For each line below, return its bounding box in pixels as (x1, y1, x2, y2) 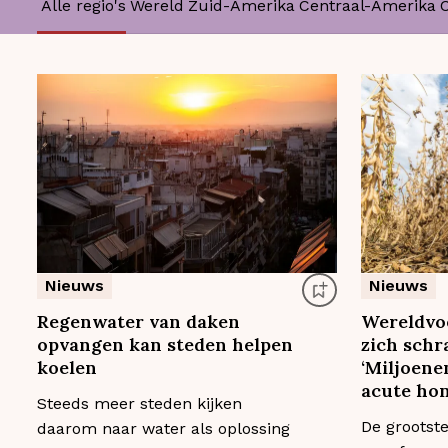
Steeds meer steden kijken (37, 394, 242, 414)
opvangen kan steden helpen (37, 333, 293, 357)
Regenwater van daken (37, 310, 240, 334)
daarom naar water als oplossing (37, 419, 290, 439)
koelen (37, 356, 97, 380)
